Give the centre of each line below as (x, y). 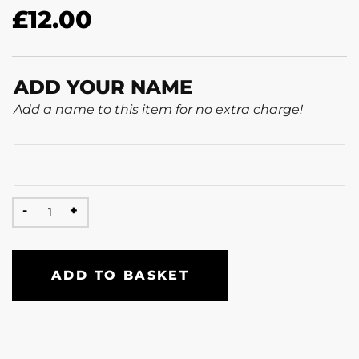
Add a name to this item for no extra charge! (158, 110)
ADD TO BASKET (121, 275)
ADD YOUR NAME (103, 87)
